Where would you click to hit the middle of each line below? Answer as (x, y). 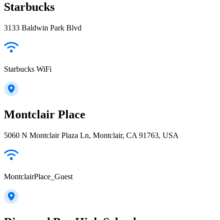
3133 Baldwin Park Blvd (43, 28)
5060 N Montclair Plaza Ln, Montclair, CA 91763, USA (91, 135)
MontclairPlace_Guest (38, 177)
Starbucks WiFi (28, 69)
